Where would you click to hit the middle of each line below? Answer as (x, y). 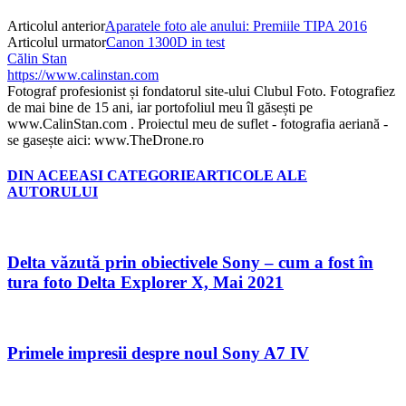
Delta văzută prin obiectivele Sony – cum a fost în (190, 263)
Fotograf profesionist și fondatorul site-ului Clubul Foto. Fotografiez (201, 91)
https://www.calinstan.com (83, 74)
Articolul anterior (56, 25)
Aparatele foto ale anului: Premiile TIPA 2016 (236, 25)
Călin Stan (37, 58)
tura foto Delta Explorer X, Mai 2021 (145, 283)
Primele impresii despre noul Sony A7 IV (158, 353)
